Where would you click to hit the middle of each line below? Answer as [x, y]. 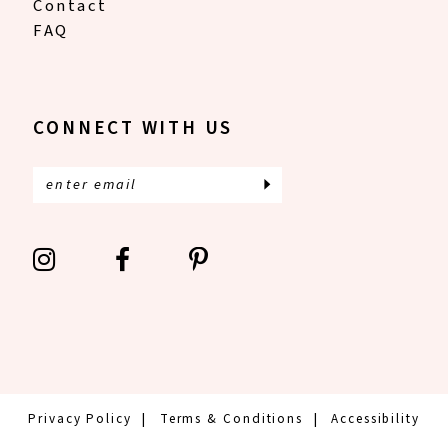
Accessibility [375, 419]
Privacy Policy [80, 419]
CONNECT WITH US [133, 127]
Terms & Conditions [231, 419]
